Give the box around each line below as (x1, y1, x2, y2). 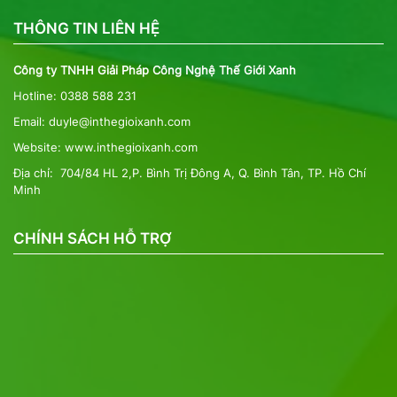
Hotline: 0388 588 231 (13, 89, 136, 103)
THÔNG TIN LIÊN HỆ (13, 19, 160, 37)
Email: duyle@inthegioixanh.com (13, 114, 191, 128)
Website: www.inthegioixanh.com (13, 140, 198, 154)
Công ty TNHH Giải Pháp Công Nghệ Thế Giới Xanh (13, 63, 296, 77)
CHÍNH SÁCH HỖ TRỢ (13, 230, 172, 247)
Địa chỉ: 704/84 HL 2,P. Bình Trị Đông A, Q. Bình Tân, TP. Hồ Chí (13, 166, 366, 180)
